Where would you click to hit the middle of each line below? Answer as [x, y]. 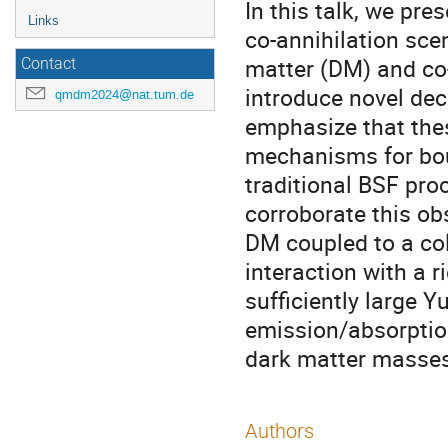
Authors [279, 431]
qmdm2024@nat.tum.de [124, 94]
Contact [48, 64]
